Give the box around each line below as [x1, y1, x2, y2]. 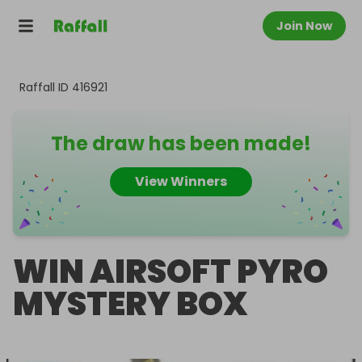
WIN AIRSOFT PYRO [13, 249, 328, 294]
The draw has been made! [51, 130, 311, 157]
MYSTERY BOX [13, 281, 248, 326]
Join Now [276, 18, 332, 34]
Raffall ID [19, 79, 72, 95]
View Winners [135, 172, 227, 191]
